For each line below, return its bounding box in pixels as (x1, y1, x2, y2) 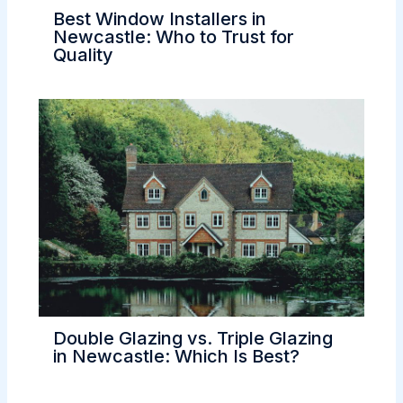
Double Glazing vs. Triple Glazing (52, 327, 333, 349)
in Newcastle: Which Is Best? (52, 345, 300, 367)
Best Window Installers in (52, 8, 266, 31)
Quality (52, 44, 113, 67)
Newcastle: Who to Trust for (52, 26, 294, 49)
